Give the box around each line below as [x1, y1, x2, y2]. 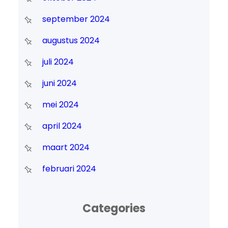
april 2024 [42, 120, 82, 132]
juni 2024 [42, 77, 77, 90]
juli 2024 [42, 56, 74, 68]
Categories [82, 201, 146, 217]
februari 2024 [42, 163, 96, 175]
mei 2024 [42, 99, 79, 111]
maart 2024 [42, 141, 90, 154]
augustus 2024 [42, 35, 100, 47]
